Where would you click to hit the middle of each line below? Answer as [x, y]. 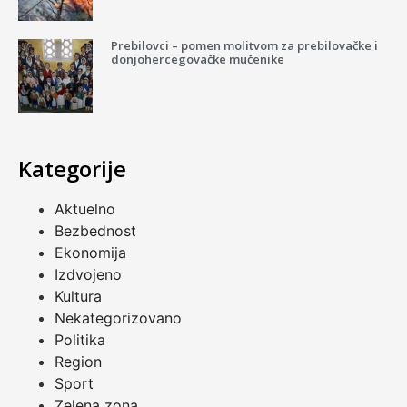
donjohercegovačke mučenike [197, 59]
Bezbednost [95, 231]
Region [78, 362]
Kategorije [72, 169]
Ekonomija [90, 253]
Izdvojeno [88, 275]
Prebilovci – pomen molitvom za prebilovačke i [244, 45]
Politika [80, 340]
